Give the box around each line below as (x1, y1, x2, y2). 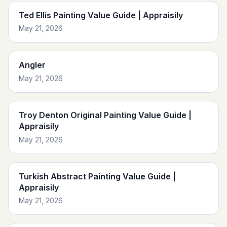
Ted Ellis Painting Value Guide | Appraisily (19, 10, 183, 20)
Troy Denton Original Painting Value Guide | (19, 109, 192, 120)
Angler (19, 60, 46, 70)
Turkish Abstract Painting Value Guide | (19, 171, 176, 181)
